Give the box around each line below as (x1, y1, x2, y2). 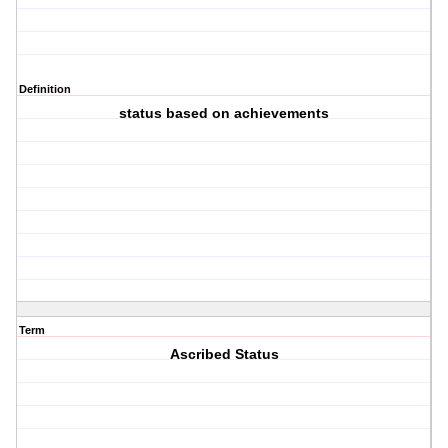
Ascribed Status (169, 346, 279, 363)
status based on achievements (119, 105, 330, 122)
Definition (19, 83, 71, 96)
